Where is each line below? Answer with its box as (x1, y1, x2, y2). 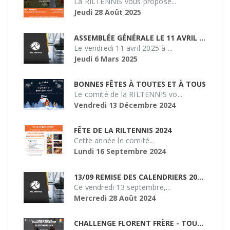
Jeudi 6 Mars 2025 (74, 53, 138, 64)
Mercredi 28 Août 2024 (74, 193, 156, 203)
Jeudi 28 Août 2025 (74, 7, 141, 17)
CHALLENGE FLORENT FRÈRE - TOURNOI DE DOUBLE (197, 218, 203, 228)
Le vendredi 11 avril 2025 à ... (74, 43, 173, 53)
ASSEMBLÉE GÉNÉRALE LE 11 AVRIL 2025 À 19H (199, 32, 205, 43)
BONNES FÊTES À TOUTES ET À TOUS (74, 79, 206, 89)
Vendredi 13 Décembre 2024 (74, 100, 176, 110)
